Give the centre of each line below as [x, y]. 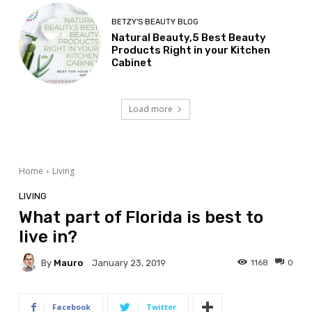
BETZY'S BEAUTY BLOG [155, 22]
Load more [151, 109]
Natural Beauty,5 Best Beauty [189, 38]
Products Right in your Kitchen [191, 50]
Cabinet [132, 63]
